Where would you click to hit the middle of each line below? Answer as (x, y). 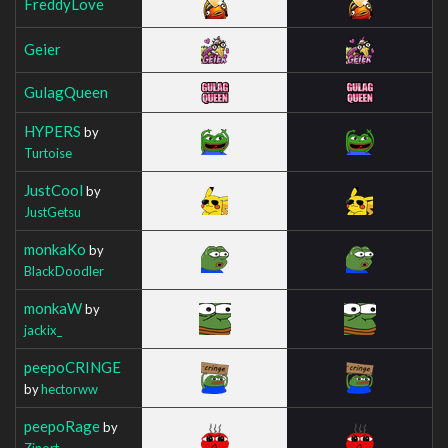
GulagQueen (66, 91)
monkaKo (55, 248)
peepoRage (62, 425)
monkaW (53, 307)
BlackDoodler (64, 270)
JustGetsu (52, 211)
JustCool (53, 189)
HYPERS (52, 130)
